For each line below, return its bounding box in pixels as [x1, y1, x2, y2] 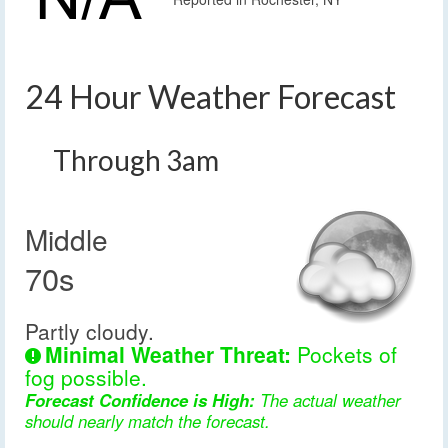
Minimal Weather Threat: [45, 339, 291, 370]
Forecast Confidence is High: [25, 388, 255, 413]
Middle [25, 219, 108, 260]
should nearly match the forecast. [25, 409, 270, 434]
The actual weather [255, 388, 401, 413]
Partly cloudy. [25, 316, 154, 347]
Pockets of [291, 339, 397, 370]
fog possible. [25, 362, 147, 393]
